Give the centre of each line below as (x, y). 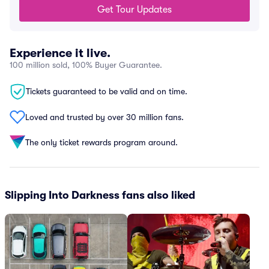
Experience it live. (60, 53)
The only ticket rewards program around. (101, 142)
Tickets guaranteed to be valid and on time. (107, 91)
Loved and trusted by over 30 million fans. (104, 117)
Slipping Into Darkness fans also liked (100, 195)
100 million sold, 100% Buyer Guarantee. (86, 65)
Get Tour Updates (134, 10)
